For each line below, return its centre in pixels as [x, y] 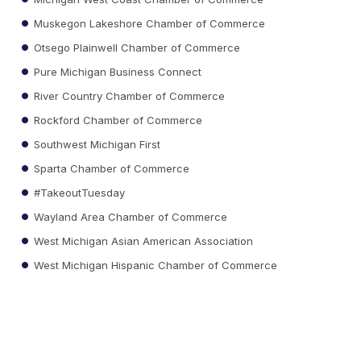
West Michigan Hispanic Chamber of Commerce [154, 265]
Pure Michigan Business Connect [116, 71]
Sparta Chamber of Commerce [110, 168]
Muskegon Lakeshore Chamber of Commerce [148, 23]
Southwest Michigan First [96, 144]
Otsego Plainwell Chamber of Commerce [136, 47]
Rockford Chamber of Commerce [117, 120]
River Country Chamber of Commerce [128, 95]
